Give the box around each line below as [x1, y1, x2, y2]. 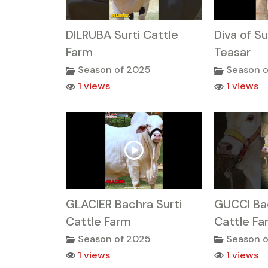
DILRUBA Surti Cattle [66, 27, 178, 43]
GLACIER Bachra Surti [66, 196, 182, 212]
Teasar [214, 44, 251, 60]
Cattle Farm [66, 213, 131, 229]
